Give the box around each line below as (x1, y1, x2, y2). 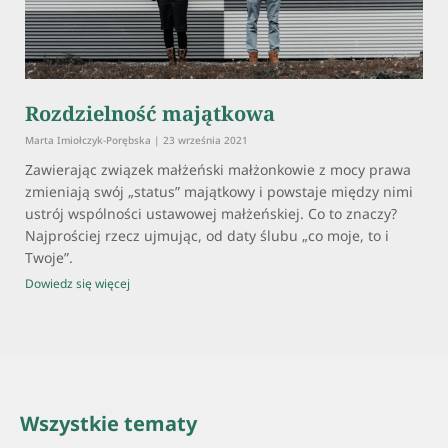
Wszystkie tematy (20, 410, 197, 438)
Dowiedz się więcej (25, 275, 130, 293)
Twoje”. (25, 248, 73, 268)
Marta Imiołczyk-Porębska (25, 133, 154, 148)
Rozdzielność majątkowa (25, 100, 275, 128)
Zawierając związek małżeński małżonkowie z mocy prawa (25, 160, 411, 180)
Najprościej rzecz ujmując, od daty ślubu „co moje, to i (25, 226, 389, 246)
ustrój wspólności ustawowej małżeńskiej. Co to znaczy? (25, 204, 397, 224)
